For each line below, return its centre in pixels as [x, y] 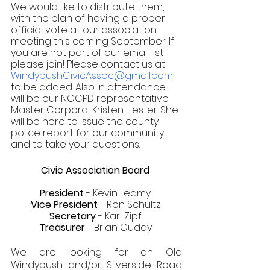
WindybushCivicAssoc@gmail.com [93, 75]
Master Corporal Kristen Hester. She [96, 110]
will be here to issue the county [86, 121]
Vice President [64, 204]
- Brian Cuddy [119, 227]
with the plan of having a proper [89, 18]
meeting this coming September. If [94, 41]
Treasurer [62, 227]
